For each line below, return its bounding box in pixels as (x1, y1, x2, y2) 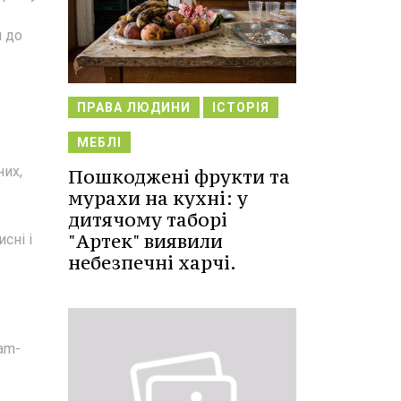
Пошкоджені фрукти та (68, 165, 290, 190)
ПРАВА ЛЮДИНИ (77, 100, 191, 115)
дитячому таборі (68, 208, 227, 233)
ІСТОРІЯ (212, 100, 269, 115)
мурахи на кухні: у (68, 186, 248, 211)
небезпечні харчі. (68, 251, 236, 276)
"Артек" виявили (68, 229, 223, 254)
